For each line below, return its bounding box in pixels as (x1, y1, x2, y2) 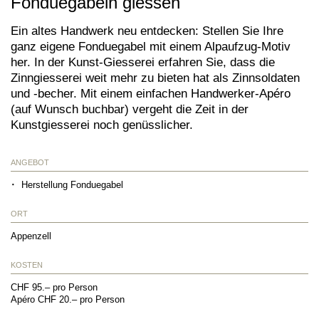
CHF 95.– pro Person (11, 281, 100, 293)
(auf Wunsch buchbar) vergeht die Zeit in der (11, 102, 249, 115)
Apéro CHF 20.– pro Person (11, 293, 125, 305)
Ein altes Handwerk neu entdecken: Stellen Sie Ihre (11, 23, 283, 37)
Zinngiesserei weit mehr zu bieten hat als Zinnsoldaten (11, 70, 300, 84)
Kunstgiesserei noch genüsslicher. (11, 117, 193, 131)
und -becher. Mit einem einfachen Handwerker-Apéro (11, 86, 291, 100)
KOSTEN (11, 260, 43, 269)
